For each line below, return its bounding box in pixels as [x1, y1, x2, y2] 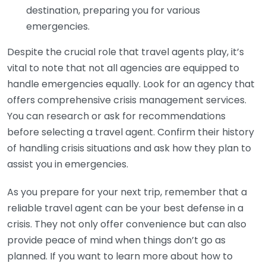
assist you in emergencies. [7, 157, 128, 171]
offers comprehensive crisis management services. [7, 93, 246, 107]
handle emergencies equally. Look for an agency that [7, 77, 255, 91]
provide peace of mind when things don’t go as [7, 233, 226, 247]
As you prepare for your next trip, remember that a [7, 185, 247, 199]
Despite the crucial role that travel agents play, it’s [7, 45, 244, 59]
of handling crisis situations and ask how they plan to [7, 141, 251, 155]
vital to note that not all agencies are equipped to [7, 61, 239, 75]
